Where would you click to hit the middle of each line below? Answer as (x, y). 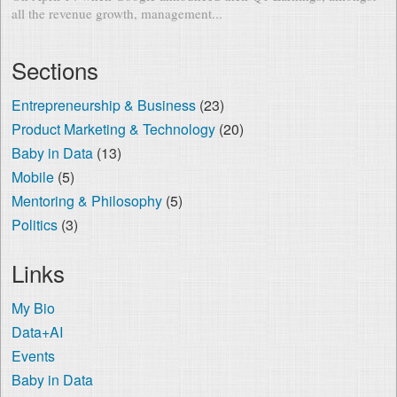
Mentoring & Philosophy (86, 200)
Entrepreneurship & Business (103, 105)
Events (33, 355)
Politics (34, 224)
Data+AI (37, 331)
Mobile (32, 176)
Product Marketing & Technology (113, 128)
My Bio (33, 307)
